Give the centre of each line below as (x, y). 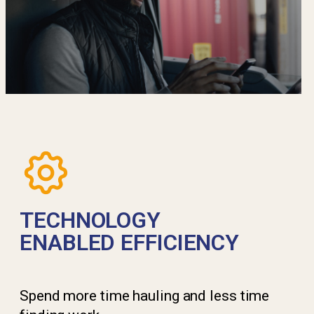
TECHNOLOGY (90, 220)
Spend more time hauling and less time (145, 296)
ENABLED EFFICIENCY (130, 243)
